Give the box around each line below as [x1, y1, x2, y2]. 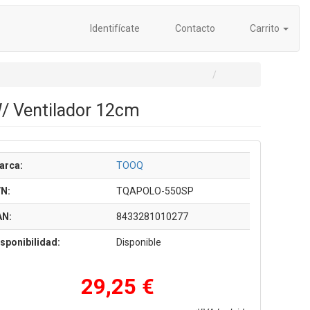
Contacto [172, 23, 215, 34]
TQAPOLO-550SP [116, 185, 194, 197]
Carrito [248, 23, 282, 34]
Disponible [116, 237, 161, 248]
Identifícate [88, 23, 140, 34]
